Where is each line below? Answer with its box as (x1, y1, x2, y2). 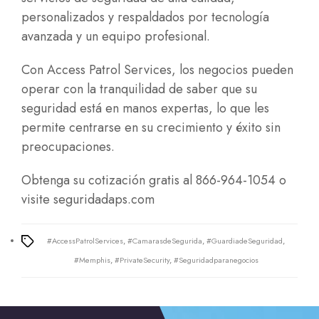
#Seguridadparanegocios (173, 254, 258, 266)
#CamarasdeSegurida (127, 235, 202, 246)
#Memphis (73, 254, 110, 266)
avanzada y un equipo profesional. (21, 27, 210, 46)
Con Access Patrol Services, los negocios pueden (21, 61, 293, 79)
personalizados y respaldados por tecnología (21, 8, 269, 26)
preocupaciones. (21, 137, 115, 156)
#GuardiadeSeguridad (206, 235, 283, 246)
